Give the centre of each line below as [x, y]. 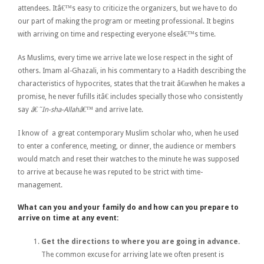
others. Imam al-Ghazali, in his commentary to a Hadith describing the [132, 70]
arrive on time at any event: [68, 218]
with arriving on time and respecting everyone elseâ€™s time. [117, 34]
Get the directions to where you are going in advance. [141, 241]
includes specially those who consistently [176, 96]
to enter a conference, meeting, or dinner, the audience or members [127, 146]
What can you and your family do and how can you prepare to [128, 207]
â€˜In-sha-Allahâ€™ [63, 109]
